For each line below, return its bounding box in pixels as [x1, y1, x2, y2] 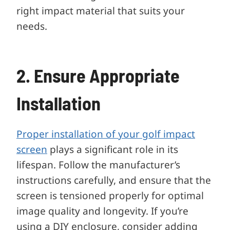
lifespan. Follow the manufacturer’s [16, 158, 180, 171]
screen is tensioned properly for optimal [16, 188, 204, 202]
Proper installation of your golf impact [16, 127, 195, 141]
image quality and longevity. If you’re [16, 204, 188, 218]
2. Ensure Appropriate [16, 64, 180, 86]
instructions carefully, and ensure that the [16, 173, 211, 187]
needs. [16, 19, 47, 33]
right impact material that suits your [16, 4, 185, 17]
